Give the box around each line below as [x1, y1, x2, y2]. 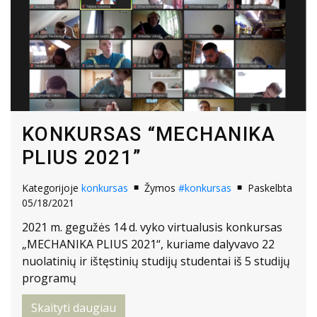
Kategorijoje [22, 181, 81, 195]
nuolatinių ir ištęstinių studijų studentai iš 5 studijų [22, 253, 290, 269]
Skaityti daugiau [31, 299, 116, 316]
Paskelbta [248, 181, 292, 195]
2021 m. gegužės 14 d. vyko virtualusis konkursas [22, 219, 282, 235]
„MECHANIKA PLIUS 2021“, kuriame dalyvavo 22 [22, 236, 275, 252]
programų [22, 270, 76, 286]
